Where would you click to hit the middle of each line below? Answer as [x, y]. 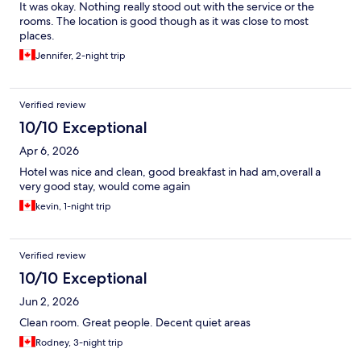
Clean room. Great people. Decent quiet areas [135, 323]
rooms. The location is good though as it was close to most [164, 21]
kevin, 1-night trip [73, 207]
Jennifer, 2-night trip [81, 56]
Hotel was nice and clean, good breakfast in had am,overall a [170, 172]
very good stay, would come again [105, 187]
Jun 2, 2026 [49, 302]
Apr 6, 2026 [49, 151]
